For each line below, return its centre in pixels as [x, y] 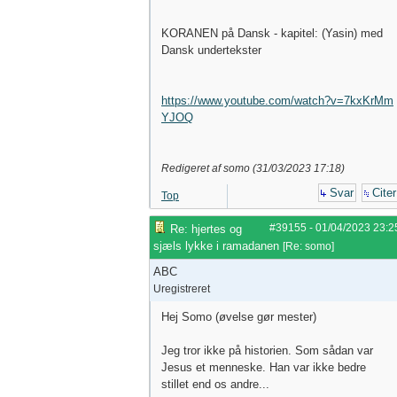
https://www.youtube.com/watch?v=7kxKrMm [277, 101]
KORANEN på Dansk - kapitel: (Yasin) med [272, 33]
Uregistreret [182, 289]
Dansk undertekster [211, 50]
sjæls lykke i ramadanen [218, 246]
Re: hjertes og [204, 229]
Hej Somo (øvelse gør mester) [239, 317]
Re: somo [308, 246]
